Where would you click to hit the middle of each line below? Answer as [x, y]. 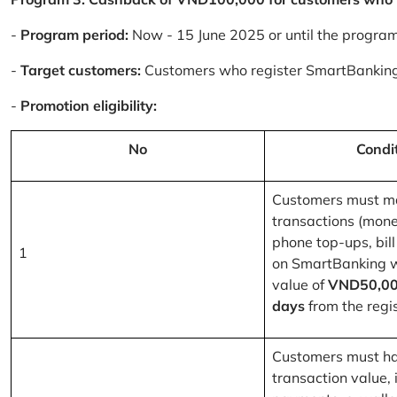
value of [300, 285]
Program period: [76, 35]
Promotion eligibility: [87, 106]
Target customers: [81, 70]
